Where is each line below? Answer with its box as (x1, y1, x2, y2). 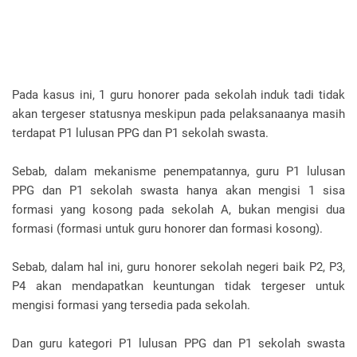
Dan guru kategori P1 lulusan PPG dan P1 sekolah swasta (12, 336, 345, 351)
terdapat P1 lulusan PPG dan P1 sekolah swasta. (12, 126, 269, 140)
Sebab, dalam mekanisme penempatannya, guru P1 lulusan (12, 164, 345, 178)
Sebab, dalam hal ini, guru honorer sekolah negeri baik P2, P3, (12, 260, 345, 274)
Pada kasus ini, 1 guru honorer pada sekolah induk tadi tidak (12, 88, 345, 102)
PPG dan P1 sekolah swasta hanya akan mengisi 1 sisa (12, 183, 345, 198)
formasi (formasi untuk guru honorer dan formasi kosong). (12, 222, 323, 236)
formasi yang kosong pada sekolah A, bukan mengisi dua (12, 202, 345, 217)
